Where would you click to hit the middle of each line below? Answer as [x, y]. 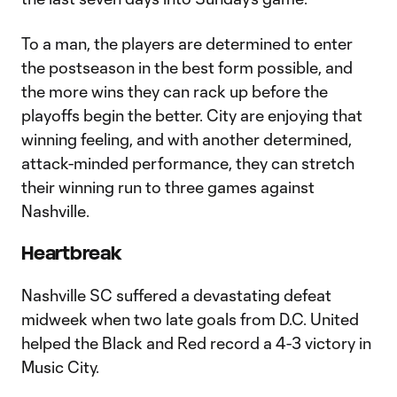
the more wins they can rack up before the [175, 91]
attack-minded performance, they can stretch [188, 163]
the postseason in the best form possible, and [187, 67]
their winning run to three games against [168, 187]
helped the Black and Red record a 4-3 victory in [196, 343]
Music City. [60, 367]
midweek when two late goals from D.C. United [190, 319]
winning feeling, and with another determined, [187, 139]
